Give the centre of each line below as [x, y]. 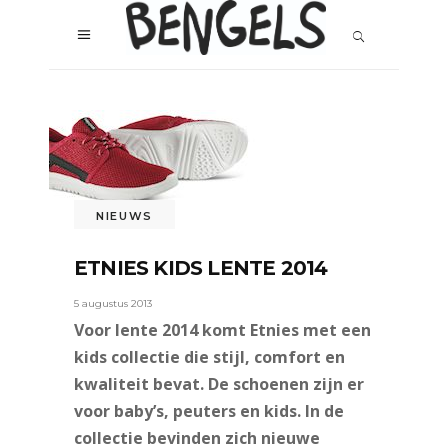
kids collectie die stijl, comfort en [209, 357]
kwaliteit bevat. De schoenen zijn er [219, 384]
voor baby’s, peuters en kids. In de [209, 411]
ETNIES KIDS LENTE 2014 [201, 268]
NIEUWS [124, 215]
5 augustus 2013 [113, 304]
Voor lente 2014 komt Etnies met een [222, 330]
